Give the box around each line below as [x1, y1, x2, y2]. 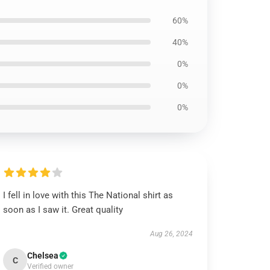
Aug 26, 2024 [149, 230, 193, 238]
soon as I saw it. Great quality [3, 204, 124, 215]
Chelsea [27, 251, 59, 260]
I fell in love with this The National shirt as [3, 190, 174, 201]
